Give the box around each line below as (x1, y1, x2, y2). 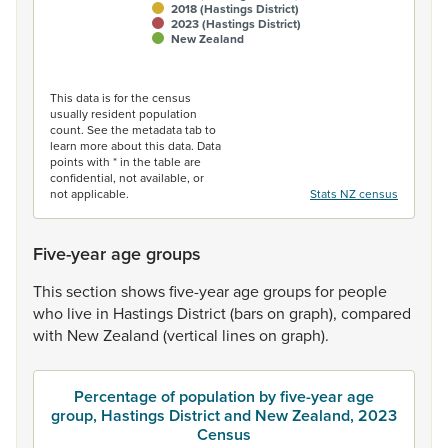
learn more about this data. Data (50, 137, 221, 154)
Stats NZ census (310, 185, 398, 202)
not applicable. (50, 185, 129, 202)
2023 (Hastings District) (171, 15, 301, 33)
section (66, 280, 121, 302)
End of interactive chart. (50, 63, 216, 85)
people (338, 280, 387, 302)
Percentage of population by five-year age (74, 385, 374, 408)
